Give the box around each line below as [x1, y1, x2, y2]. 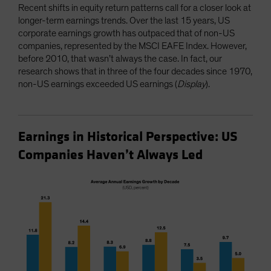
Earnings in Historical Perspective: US [18, 128, 238, 145]
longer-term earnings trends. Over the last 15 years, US [18, 15, 230, 25]
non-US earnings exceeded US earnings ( [18, 79, 177, 89]
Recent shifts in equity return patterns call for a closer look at [18, 2, 251, 13]
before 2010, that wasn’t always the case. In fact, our [18, 53, 222, 64]
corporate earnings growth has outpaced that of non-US [18, 28, 235, 38]
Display [177, 79, 206, 89]
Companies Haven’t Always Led [18, 146, 203, 163]
